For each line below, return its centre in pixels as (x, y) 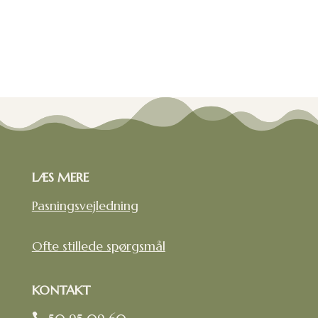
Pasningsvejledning (85, 205)
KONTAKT (61, 290)
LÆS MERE (60, 177)
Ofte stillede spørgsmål (98, 246)
